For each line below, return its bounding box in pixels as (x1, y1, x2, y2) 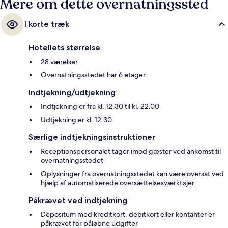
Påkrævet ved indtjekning (28, 195, 127, 206)
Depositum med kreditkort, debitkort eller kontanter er (41, 210, 215, 219)
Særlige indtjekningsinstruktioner (28, 132, 155, 142)
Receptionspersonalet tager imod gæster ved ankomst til (41, 147, 221, 156)
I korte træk (24, 19, 69, 30)
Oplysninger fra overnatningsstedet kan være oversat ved (41, 169, 224, 179)
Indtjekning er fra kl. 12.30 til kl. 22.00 (41, 102, 159, 111)
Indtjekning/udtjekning (28, 88, 116, 98)
